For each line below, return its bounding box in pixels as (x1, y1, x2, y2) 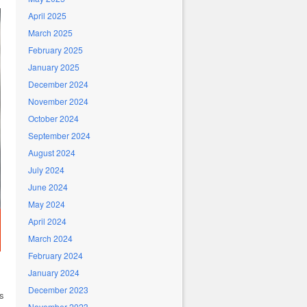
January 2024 (28, 267, 79, 278)
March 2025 (28, 27, 73, 38)
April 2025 (28, 10, 66, 21)
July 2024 (28, 164, 64, 175)
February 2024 (28, 249, 83, 261)
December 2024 (28, 78, 88, 90)
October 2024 (28, 112, 79, 124)
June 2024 (28, 181, 68, 193)
